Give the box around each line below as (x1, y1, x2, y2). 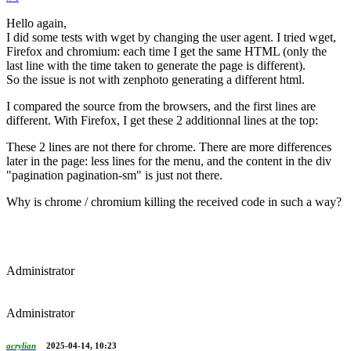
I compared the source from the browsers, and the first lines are (6, 100, 316, 114)
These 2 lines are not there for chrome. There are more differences (6, 140, 331, 154)
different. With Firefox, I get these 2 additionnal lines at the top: (6, 114, 318, 128)
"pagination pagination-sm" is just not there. (6, 168, 223, 183)
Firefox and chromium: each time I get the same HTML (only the (6, 45, 327, 59)
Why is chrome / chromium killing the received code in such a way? (6, 195, 342, 209)
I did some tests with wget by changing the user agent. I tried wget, (6, 31, 336, 45)
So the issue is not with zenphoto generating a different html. (6, 73, 305, 87)
